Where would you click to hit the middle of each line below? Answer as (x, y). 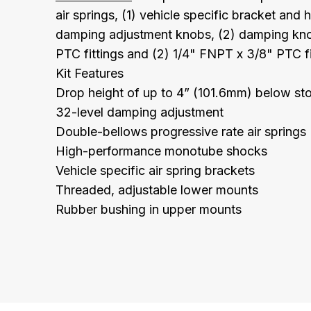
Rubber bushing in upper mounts (149, 209)
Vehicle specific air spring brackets (155, 170)
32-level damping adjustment (140, 112)
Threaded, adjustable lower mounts (157, 190)
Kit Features (90, 73)
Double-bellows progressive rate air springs (181, 131)
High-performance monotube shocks (161, 151)
